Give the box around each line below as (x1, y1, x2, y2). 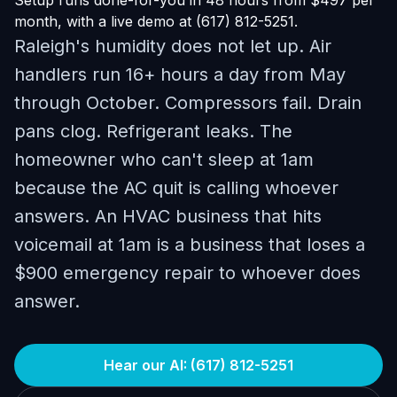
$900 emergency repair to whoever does (14, 262, 361, 284)
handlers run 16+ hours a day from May (14, 64, 346, 85)
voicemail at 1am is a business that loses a (14, 234, 365, 255)
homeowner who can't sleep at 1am (14, 149, 314, 170)
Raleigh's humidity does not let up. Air (14, 35, 331, 57)
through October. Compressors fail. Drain (14, 92, 362, 113)
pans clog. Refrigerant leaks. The (14, 121, 292, 142)
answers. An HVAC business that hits (14, 206, 322, 227)
